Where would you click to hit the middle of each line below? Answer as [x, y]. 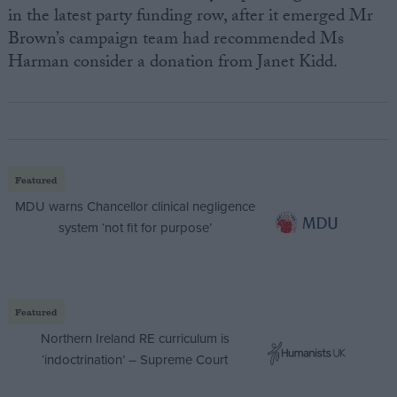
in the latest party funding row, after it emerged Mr [190, 18]
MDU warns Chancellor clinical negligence [135, 206]
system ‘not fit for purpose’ [135, 228]
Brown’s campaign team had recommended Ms [175, 41]
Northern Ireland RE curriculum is [135, 339]
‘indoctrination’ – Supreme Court [135, 360]
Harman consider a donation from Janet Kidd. [172, 64]
